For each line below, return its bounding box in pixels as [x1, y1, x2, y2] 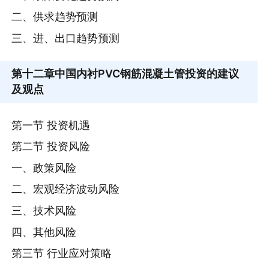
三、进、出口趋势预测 [11, 31, 120, 44]
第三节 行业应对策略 [11, 247, 112, 260]
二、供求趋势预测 [11, 10, 98, 23]
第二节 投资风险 [11, 140, 91, 153]
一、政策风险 [11, 161, 77, 174]
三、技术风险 [11, 204, 77, 217]
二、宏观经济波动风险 [11, 183, 120, 196]
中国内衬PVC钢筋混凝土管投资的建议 [55, 67, 240, 80]
